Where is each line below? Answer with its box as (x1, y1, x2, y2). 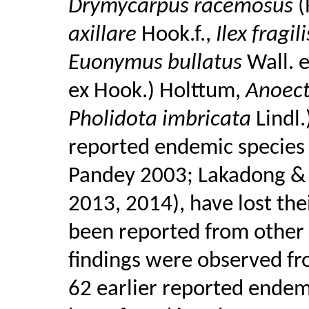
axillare (68, 23, 141, 46)
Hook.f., (141, 23, 216, 46)
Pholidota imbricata (68, 108, 256, 131)
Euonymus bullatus (68, 52, 247, 74)
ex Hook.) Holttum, (68, 80, 246, 103)
